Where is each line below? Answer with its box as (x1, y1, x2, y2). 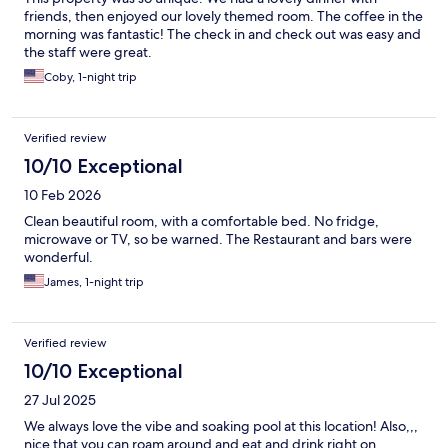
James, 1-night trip (44, 274, 144, 291)
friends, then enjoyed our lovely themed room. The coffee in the (24, 7, 423, 26)
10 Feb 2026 (24, 186, 101, 205)
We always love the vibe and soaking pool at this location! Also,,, (24, 417, 418, 436)
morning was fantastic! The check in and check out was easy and (24, 25, 421, 44)
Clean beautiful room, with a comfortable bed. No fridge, (24, 212, 379, 231)
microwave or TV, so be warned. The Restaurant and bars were (24, 230, 412, 249)
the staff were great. (24, 43, 152, 62)
